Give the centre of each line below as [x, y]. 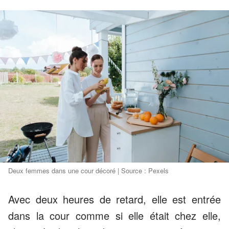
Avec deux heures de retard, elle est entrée [114, 199]
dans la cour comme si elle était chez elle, [114, 216]
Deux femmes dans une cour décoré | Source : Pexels [88, 171]
